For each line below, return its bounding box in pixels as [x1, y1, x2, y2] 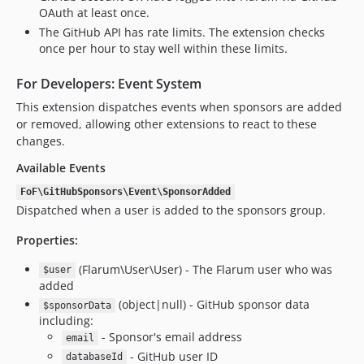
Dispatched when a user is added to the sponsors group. [16, 201, 326, 218]
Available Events [16, 159, 106, 175]
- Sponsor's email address [97, 329, 242, 344]
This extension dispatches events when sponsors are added [16, 98, 342, 115]
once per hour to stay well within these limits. [39, 40, 288, 56]
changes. [16, 132, 65, 149]
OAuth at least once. [39, 5, 149, 20]
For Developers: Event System [16, 74, 201, 93]
